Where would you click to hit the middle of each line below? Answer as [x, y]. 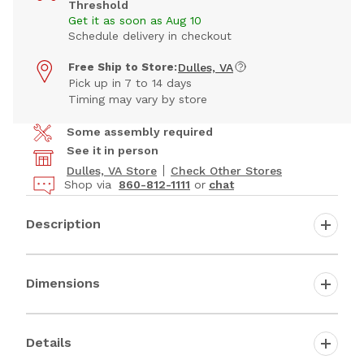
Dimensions [63, 283]
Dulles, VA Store [112, 171]
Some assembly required [140, 132]
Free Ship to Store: [123, 67]
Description [63, 223]
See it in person [113, 151]
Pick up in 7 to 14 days [130, 83]
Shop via [90, 185]
